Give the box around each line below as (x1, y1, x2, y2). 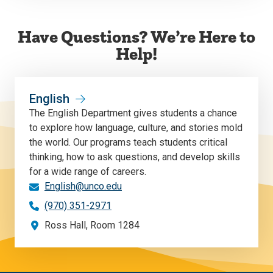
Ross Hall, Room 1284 (44, 219, 140, 232)
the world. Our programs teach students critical (29, 136, 227, 149)
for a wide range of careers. (29, 166, 146, 178)
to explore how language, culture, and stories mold (29, 122, 243, 134)
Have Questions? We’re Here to (18, 26, 255, 48)
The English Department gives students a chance (29, 107, 237, 119)
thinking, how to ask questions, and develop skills (29, 151, 240, 163)
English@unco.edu (44, 180, 122, 193)
